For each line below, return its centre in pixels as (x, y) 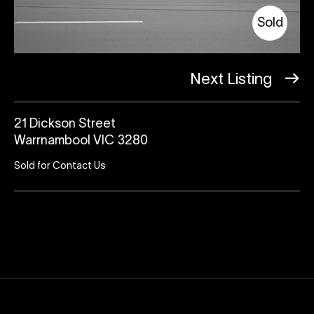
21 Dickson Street (65, 125)
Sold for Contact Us (60, 167)
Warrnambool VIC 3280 (81, 142)
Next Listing (233, 80)
